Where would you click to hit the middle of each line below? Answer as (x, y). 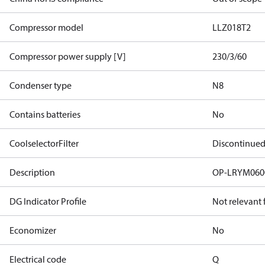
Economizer (33, 230)
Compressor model (46, 27)
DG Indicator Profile (48, 201)
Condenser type (41, 85)
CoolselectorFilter (44, 143)
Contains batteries (45, 114)
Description (32, 172)
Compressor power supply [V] (68, 56)
